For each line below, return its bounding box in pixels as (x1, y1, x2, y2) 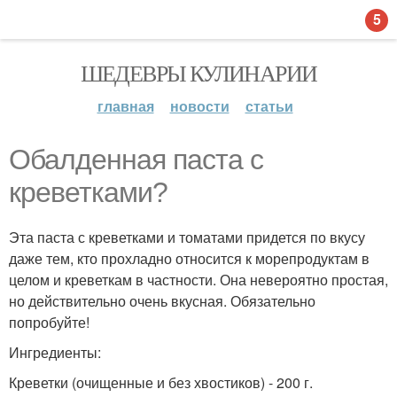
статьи (245, 96, 293, 116)
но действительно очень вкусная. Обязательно (9, 291, 315, 311)
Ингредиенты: (9, 342, 101, 362)
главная (97, 96, 154, 116)
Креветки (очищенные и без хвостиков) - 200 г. (9, 372, 313, 393)
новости (169, 96, 230, 116)
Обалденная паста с (9, 144, 263, 175)
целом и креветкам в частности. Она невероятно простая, (9, 269, 388, 290)
